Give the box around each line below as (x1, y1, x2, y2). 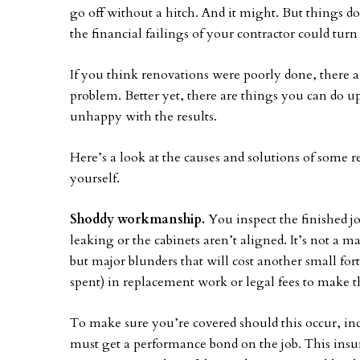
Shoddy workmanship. (70, 211, 205, 228)
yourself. (70, 170, 120, 187)
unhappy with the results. (70, 108, 217, 125)
